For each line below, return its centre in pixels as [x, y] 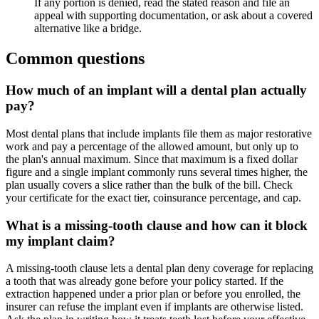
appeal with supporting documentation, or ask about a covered [173, 16]
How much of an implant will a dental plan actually [156, 90]
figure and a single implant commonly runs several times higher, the [157, 172]
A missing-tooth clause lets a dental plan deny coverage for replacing [159, 268]
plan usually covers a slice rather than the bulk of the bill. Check [149, 184]
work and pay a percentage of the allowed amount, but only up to [152, 146]
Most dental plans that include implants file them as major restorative [159, 133]
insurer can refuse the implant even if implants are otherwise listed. [155, 307]
